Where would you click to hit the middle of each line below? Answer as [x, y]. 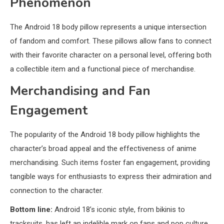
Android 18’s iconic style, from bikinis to [119, 209]
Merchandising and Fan [80, 90]
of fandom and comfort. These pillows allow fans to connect [111, 41]
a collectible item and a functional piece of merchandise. [103, 69]
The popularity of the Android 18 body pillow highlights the [105, 134]
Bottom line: [31, 209]
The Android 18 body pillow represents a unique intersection [108, 27]
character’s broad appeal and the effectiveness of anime [103, 148]
